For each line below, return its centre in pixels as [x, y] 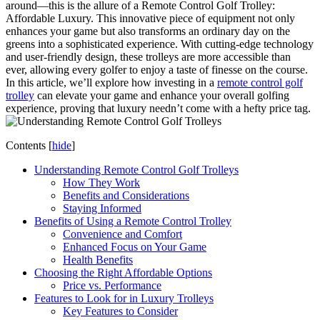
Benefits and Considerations [126, 195]
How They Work [101, 182]
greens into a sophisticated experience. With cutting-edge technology [160, 44]
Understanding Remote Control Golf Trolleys [136, 169]
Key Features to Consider [120, 311]
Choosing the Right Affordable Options [123, 272]
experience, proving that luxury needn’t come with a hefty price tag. [158, 108]
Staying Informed [102, 208]
